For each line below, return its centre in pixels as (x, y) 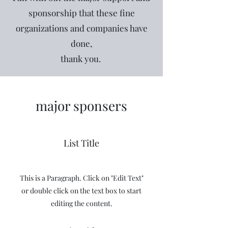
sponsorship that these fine (81, 13)
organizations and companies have (81, 28)
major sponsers (81, 106)
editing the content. (81, 203)
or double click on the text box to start (81, 191)
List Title (81, 143)
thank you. (81, 59)
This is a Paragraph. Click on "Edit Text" (81, 178)
